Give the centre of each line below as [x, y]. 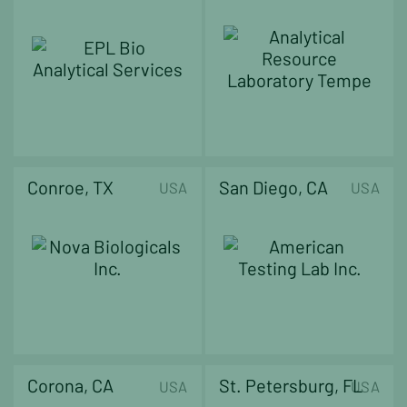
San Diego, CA [274, 187]
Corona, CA [70, 386]
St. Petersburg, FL [291, 386]
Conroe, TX [70, 187]
